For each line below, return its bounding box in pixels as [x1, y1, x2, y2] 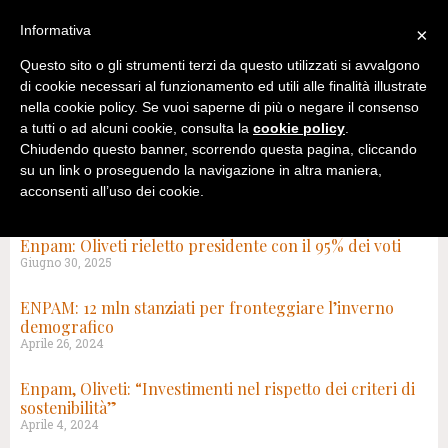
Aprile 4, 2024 [20, 416, 99, 432]
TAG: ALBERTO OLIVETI [20, 217, 206, 238]
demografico [20, 316, 114, 337]
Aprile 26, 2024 [20, 335, 104, 351]
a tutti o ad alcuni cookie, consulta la [20, 120, 253, 137]
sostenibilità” [20, 397, 117, 418]
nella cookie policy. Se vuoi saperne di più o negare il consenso [20, 99, 419, 116]
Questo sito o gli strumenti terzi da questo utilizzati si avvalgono [20, 57, 420, 74]
